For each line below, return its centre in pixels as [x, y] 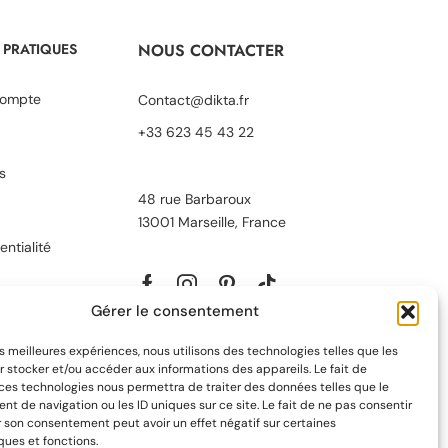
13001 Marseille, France [211, 221]
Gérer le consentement [174, 311]
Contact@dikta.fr [193, 99]
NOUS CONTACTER [210, 50]
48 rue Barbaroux [196, 198]
